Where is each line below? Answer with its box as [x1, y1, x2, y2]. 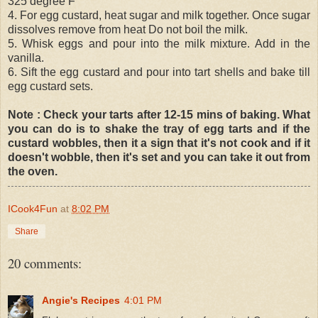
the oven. [8, 165, 57, 177]
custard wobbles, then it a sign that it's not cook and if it [8, 136, 310, 149]
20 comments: [8, 253, 82, 272]
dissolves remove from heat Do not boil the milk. [8, 23, 248, 35]
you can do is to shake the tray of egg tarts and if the [8, 122, 310, 135]
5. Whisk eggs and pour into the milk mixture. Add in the [8, 37, 310, 50]
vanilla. [8, 51, 44, 64]
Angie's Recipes [42, 294, 120, 306]
